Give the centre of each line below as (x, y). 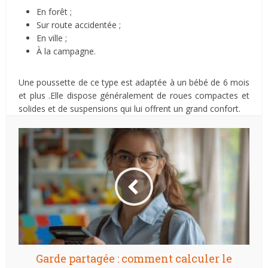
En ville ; (52, 38)
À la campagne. (66, 51)
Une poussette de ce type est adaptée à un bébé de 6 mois (134, 82)
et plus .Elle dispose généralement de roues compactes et (134, 95)
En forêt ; (54, 12)
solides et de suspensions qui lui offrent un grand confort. (131, 109)
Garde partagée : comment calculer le (134, 258)
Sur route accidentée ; (79, 25)
